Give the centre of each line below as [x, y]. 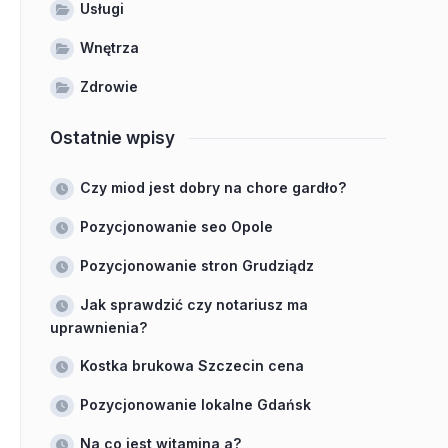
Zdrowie [109, 86]
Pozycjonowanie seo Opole [176, 226]
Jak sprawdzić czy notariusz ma [194, 304]
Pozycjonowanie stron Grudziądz [197, 265]
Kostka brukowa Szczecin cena [192, 365]
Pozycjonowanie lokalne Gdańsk [195, 404]
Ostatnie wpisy [112, 138]
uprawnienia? [98, 327]
